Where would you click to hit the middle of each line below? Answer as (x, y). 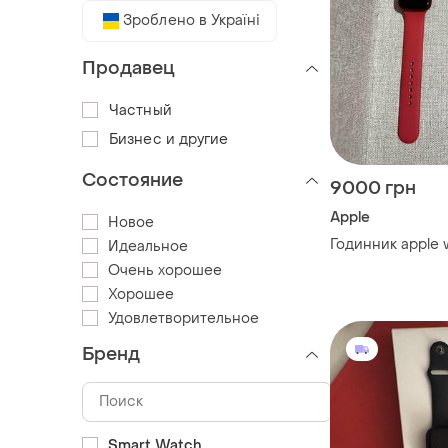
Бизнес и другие (169, 139)
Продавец (128, 68)
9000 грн (373, 189)
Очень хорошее (165, 270)
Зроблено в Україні (191, 20)
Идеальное (148, 246)
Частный (140, 110)
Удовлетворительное (183, 318)
